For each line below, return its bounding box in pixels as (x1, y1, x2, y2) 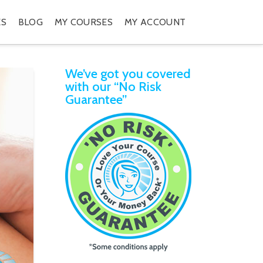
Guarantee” (65, 92, 127, 107)
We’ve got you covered (65, 66, 191, 82)
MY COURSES (54, 16, 113, 28)
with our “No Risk (65, 79, 162, 95)
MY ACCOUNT (124, 16, 186, 28)
